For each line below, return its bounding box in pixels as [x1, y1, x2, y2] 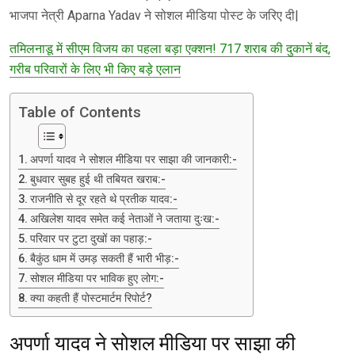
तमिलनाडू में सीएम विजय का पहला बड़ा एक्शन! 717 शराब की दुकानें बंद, [10, 40, 330, 56]
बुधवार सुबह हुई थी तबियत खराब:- [29, 172, 166, 186]
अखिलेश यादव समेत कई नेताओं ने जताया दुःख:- [29, 212, 219, 226]
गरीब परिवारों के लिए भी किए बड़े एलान [10, 61, 181, 77]
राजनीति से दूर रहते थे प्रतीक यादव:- [29, 192, 177, 206]
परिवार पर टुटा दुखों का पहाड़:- [29, 231, 152, 246]
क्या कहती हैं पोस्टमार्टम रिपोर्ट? [29, 291, 152, 305]
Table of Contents [18, 103, 141, 122]
